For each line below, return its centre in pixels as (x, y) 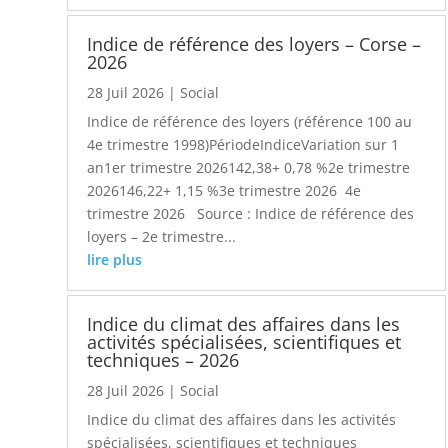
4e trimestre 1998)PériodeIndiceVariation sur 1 (243, 145)
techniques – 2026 (163, 359)
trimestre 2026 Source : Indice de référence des (251, 214)
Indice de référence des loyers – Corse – (254, 44)
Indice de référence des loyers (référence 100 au (250, 122)
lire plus (115, 260)
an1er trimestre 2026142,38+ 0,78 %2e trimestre (249, 168)
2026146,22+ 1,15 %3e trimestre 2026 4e (224, 191)
